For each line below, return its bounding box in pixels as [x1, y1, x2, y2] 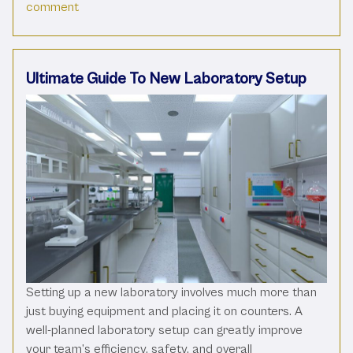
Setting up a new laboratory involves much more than [26, 285, 317, 299]
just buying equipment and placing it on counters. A [26, 304, 303, 318]
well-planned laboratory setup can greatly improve [26, 323, 303, 337]
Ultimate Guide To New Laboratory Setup [26, 70, 307, 87]
